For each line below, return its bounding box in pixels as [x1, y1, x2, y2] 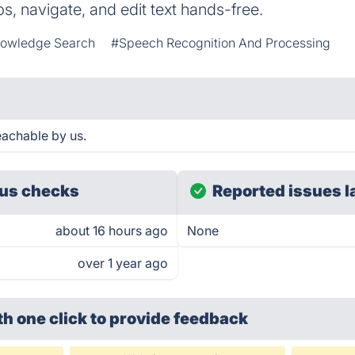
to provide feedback [90, 309, 249, 328]
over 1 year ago [78, 255, 168, 271]
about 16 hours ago [55, 223, 168, 239]
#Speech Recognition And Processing [111, 35, 331, 51]
